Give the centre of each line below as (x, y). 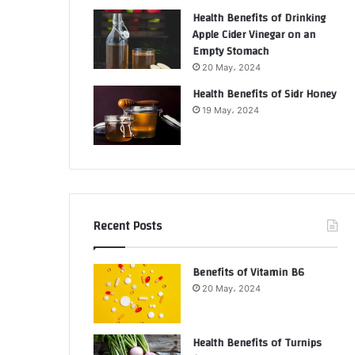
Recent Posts (128, 226)
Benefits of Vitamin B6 (248, 273)
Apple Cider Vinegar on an (254, 35)
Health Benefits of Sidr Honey (264, 94)
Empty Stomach (231, 52)
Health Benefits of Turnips (257, 343)
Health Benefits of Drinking (259, 18)
